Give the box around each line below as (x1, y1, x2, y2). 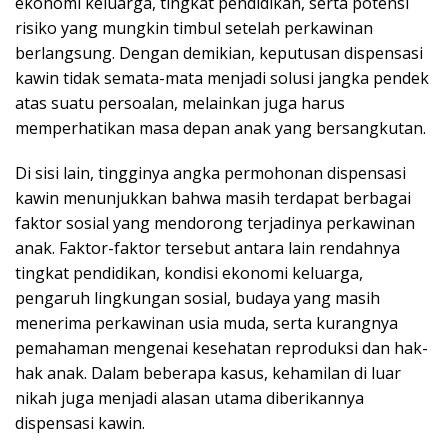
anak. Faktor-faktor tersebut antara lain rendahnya (15, 236, 400, 259)
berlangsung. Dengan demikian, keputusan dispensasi (15, 41, 423, 64)
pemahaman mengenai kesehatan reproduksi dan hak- (15, 336, 428, 359)
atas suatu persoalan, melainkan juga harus (15, 91, 345, 114)
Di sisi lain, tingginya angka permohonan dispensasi (15, 161, 406, 184)
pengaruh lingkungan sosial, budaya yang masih (15, 286, 380, 309)
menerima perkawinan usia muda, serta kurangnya (15, 311, 398, 334)
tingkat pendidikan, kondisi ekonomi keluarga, (15, 261, 363, 284)
